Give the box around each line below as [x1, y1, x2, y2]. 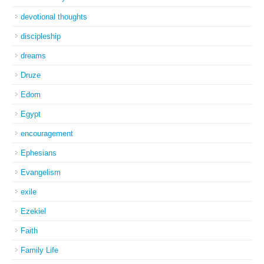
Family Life [21, 246, 58, 255]
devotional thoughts [21, 12, 87, 21]
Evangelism [21, 168, 61, 177]
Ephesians [21, 148, 57, 157]
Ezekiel [21, 207, 46, 216]
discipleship [21, 32, 61, 41]
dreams [21, 51, 46, 60]
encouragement [21, 129, 73, 138]
